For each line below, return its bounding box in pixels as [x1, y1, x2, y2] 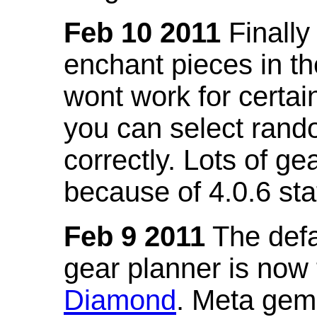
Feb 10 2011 [64, 16, 221, 48]
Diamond [64, 284, 176, 316]
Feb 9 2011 [64, 220, 205, 252]
